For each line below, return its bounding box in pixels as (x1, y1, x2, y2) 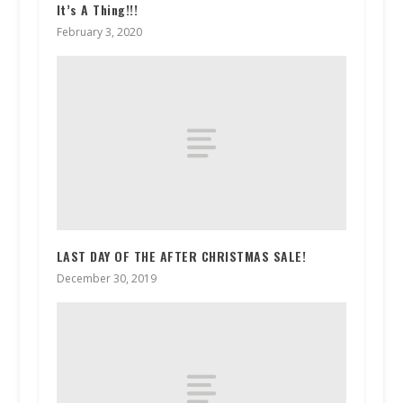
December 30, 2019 (56, 270, 157, 286)
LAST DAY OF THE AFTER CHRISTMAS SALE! (56, 246, 307, 265)
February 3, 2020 (56, 24, 142, 40)
